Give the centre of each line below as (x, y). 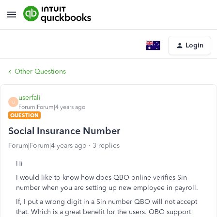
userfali (30, 98)
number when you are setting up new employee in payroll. (107, 188)
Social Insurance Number (64, 131)
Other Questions (40, 71)
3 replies (106, 146)
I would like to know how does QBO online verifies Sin (101, 178)
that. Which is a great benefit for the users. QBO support (103, 212)
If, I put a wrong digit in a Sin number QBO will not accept (107, 202)
